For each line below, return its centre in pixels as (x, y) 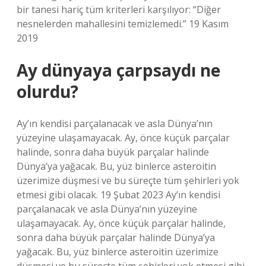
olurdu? (47, 91)
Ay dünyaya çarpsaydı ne (118, 70)
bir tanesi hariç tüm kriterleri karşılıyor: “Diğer (119, 9)
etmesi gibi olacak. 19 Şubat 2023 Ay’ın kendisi (118, 195)
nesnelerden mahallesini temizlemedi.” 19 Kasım (123, 24)
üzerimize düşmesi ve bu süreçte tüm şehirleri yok (128, 180)
